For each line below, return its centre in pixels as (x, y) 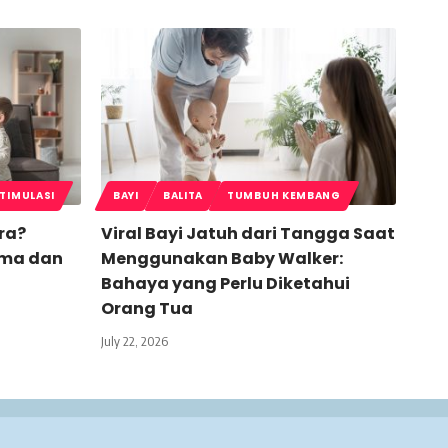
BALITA (183, 195)
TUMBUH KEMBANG (284, 195)
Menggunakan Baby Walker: (222, 258)
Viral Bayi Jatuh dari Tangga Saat (248, 233)
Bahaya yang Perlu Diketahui (225, 283)
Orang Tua (147, 308)
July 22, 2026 (134, 341)
